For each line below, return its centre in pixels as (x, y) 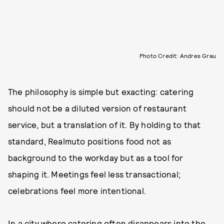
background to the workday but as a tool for (96, 157)
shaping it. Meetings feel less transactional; (94, 174)
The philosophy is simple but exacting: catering (101, 91)
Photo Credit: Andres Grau (178, 55)
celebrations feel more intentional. (77, 190)
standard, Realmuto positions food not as (90, 141)
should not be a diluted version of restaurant (97, 108)
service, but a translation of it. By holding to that (104, 124)
